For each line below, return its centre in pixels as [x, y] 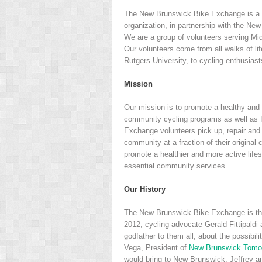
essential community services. [176, 166]
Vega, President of [156, 247]
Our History [145, 189]
